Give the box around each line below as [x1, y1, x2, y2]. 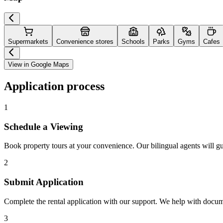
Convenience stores [56, 38, 113, 46]
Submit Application [4, 177, 84, 188]
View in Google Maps [8, 61, 69, 69]
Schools [121, 38, 145, 46]
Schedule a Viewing [4, 121, 83, 132]
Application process [4, 79, 105, 93]
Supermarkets [8, 38, 48, 46]
